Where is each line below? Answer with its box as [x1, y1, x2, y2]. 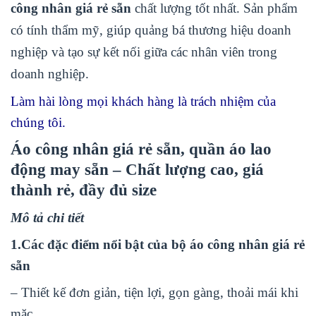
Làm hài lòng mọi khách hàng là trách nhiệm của [11, 94, 276, 109]
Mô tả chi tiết [11, 209, 84, 225]
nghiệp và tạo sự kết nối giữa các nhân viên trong [11, 44, 277, 60]
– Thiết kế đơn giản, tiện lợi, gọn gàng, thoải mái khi [11, 284, 298, 300]
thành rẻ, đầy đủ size [11, 181, 157, 200]
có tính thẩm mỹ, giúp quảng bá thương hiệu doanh [11, 23, 291, 38]
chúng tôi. [11, 115, 66, 130]
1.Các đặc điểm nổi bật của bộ [11, 236, 186, 252]
